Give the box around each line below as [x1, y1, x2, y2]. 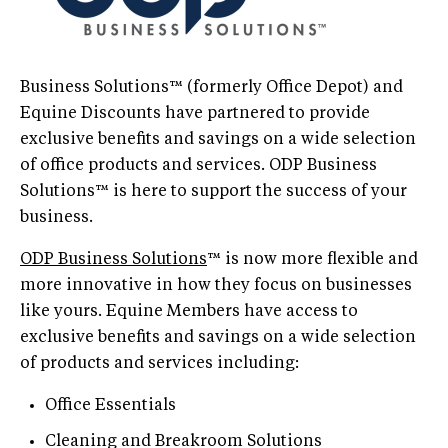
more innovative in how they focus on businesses [20, 277, 412, 294]
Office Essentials [45, 397, 176, 414]
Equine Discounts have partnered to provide [20, 105, 370, 122]
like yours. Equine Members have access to [20, 303, 358, 320]
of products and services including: [20, 355, 299, 372]
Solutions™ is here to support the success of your [20, 183, 407, 200]
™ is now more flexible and [207, 251, 418, 268]
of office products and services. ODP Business [20, 157, 377, 174]
